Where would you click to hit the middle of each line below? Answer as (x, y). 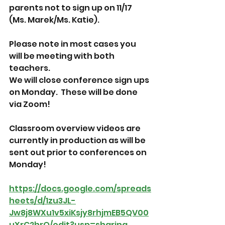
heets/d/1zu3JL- (42, 201)
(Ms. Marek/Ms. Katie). (56, 20)
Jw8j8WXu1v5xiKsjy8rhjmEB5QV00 (79, 213)
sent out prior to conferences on (79, 152)
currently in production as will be (78, 140)
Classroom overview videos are (76, 128)
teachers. (31, 68)
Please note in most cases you (73, 44)
